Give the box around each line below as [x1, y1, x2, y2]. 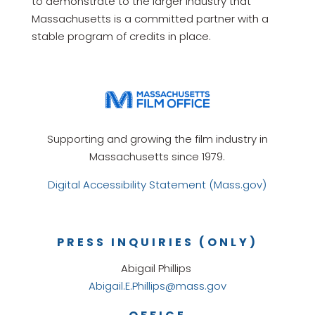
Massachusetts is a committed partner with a [31, 11, 269, 26]
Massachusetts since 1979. [89, 148, 226, 164]
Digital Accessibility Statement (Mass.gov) [48, 176, 267, 192]
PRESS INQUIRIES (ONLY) [56, 233, 258, 250]
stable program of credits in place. [31, 28, 211, 44]
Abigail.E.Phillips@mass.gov [88, 278, 226, 293]
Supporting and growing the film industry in [46, 131, 268, 146]
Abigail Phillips [120, 260, 194, 276]
